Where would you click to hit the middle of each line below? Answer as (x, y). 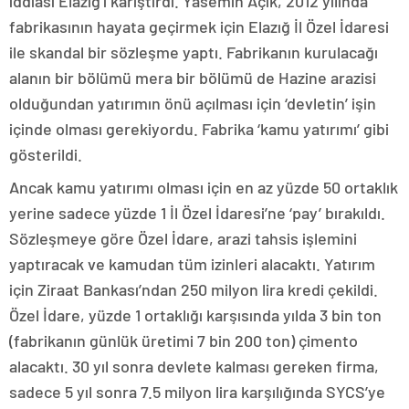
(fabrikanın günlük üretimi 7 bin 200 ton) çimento (184, 340)
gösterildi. (46, 154)
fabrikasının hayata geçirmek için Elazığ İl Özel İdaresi (199, 26)
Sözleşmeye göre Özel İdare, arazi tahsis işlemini (183, 238)
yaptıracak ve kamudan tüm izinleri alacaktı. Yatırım (192, 263)
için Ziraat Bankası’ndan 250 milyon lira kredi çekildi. (194, 289)
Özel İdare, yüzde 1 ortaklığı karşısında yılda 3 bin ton (195, 315)
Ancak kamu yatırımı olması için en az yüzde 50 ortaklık (204, 187)
